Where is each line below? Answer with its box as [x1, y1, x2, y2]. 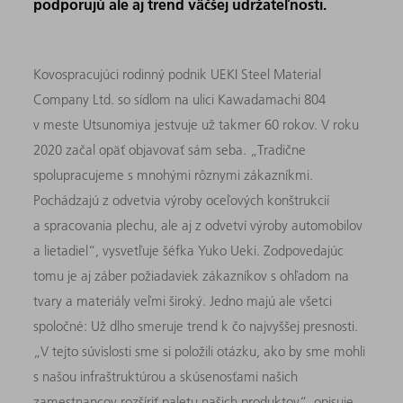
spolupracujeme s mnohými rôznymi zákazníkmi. [33, 166, 314, 184]
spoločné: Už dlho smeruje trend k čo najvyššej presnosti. [33, 317, 359, 335]
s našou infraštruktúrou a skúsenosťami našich [33, 367, 299, 385]
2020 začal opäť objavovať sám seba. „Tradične [33, 140, 307, 158]
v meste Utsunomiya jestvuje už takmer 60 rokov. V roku [33, 115, 360, 133]
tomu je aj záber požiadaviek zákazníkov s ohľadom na [33, 266, 350, 284]
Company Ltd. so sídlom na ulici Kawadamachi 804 [33, 90, 327, 108]
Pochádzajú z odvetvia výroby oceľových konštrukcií [33, 191, 330, 209]
